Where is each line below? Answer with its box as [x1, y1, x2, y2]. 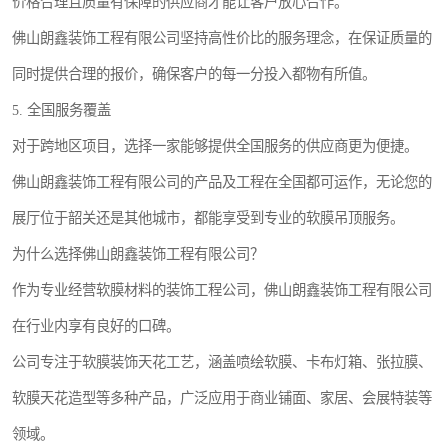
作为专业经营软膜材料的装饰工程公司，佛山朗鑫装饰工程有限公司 [12, 282, 432, 298]
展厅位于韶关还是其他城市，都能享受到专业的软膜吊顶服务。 [12, 210, 404, 226]
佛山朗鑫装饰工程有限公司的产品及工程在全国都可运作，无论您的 [12, 174, 432, 190]
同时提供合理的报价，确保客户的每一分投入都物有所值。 [12, 66, 376, 82]
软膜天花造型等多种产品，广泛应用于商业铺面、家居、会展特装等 [12, 390, 432, 406]
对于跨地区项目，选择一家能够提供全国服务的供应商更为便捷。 [12, 138, 418, 154]
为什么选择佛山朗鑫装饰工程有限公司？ [12, 246, 264, 262]
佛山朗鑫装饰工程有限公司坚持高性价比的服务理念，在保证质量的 [12, 30, 432, 46]
